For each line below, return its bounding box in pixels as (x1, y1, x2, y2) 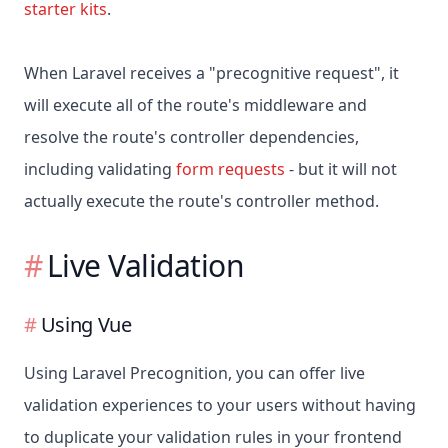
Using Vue (40, 311, 132, 339)
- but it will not (285, 158, 397, 181)
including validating (24, 158, 176, 181)
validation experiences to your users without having (24, 394, 416, 417)
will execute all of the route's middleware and (24, 94, 367, 117)
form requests (176, 158, 285, 181)
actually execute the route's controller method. (24, 190, 379, 213)
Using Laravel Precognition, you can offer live (24, 362, 365, 385)
